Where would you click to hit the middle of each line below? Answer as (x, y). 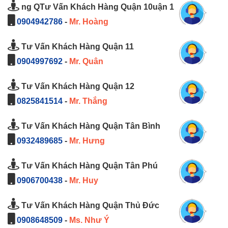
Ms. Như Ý (89, 220)
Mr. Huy (84, 181)
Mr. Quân (86, 62)
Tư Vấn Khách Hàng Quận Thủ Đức (89, 206)
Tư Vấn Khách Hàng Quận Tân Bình (90, 126)
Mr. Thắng (88, 101)
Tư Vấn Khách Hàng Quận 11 (77, 47)
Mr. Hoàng (89, 22)
